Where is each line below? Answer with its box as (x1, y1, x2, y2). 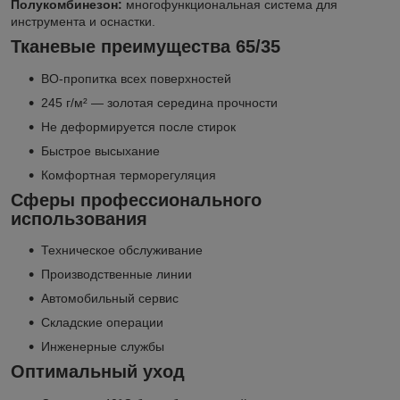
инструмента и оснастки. (11, 13, 155, 29)
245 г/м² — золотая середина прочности (41, 95, 278, 110)
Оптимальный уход (11, 362, 185, 382)
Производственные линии (41, 267, 192, 282)
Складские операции (41, 315, 163, 330)
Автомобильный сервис (41, 291, 179, 306)
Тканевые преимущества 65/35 (11, 36, 280, 56)
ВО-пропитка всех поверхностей (41, 71, 231, 86)
